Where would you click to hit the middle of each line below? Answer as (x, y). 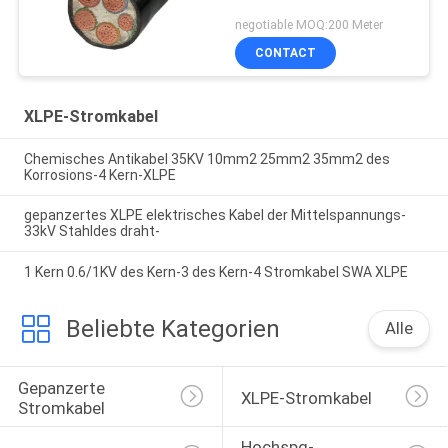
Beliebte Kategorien (172, 329)
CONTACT (286, 52)
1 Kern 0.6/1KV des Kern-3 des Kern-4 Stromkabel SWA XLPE (215, 272)
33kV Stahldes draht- (91, 231)
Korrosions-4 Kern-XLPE (99, 174)
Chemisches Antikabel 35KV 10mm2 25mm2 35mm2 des (206, 158)
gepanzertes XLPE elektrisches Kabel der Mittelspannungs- (214, 215)
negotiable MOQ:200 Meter (309, 24)
